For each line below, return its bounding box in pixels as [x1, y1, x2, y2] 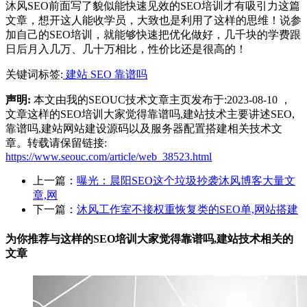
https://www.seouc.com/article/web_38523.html [5, 151, 212, 163]
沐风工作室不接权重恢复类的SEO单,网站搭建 [77, 204, 298, 216]
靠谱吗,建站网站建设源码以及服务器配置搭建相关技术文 [5, 123, 282, 135]
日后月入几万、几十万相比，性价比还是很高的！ [5, 43, 247, 56]
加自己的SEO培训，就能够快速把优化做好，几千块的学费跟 [5, 29, 301, 41]
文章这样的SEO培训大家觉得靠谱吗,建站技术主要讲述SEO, [5, 108, 295, 121]
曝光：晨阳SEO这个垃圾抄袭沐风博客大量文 [77, 175, 295, 187]
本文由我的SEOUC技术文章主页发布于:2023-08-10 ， [34, 94, 291, 106]
